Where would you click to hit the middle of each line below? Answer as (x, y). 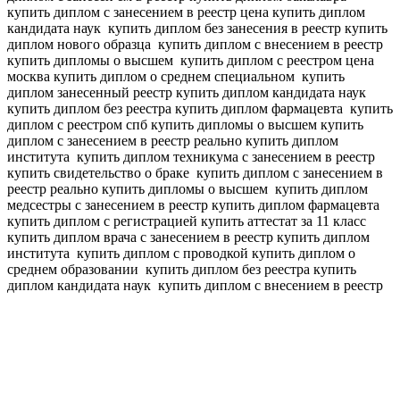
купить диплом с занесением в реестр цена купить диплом (186, 12)
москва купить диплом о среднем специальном (153, 77)
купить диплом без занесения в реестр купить (246, 29)
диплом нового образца (81, 45)
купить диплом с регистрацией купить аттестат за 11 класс (188, 221)
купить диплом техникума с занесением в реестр (224, 157)
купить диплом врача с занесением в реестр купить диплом (188, 237)
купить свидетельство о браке (100, 173)
